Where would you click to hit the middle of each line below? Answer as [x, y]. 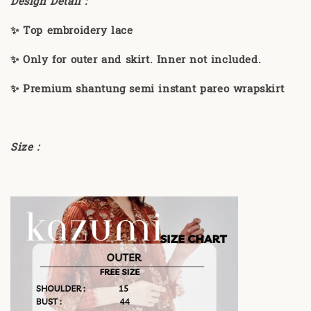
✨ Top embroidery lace [74, 31]
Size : [27, 148]
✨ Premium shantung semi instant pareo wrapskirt [149, 90]
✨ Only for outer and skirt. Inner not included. [138, 60]
